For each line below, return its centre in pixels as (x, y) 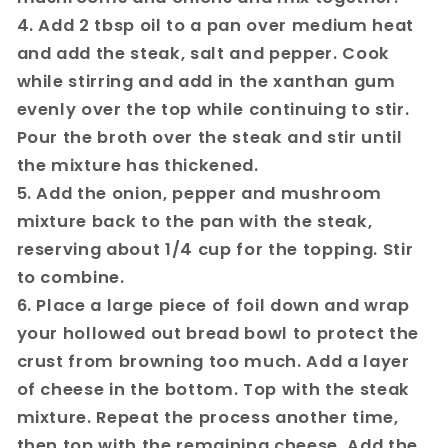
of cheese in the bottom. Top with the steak (213, 389)
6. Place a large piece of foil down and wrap (213, 305)
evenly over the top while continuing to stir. (213, 109)
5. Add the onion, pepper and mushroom (199, 193)
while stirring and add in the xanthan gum (206, 81)
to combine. (70, 277)
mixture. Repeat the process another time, (207, 417)
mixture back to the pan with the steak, (194, 221)
